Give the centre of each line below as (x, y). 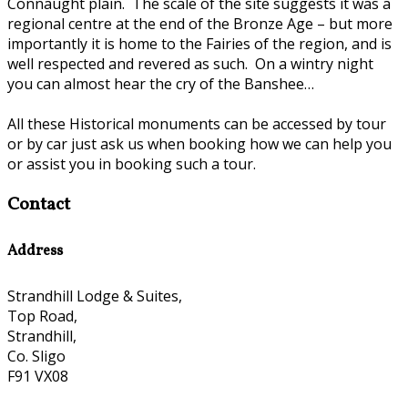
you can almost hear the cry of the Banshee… (161, 83)
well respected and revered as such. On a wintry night (190, 63)
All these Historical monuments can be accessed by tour (197, 123)
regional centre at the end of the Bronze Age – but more (200, 23)
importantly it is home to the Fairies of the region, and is (199, 43)
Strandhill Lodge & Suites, (95, 296)
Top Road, (42, 316)
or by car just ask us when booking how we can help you (199, 143)
